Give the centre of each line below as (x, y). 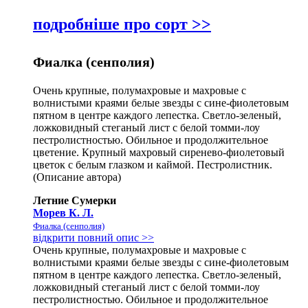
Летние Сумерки (75, 200)
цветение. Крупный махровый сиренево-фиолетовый (159, 152)
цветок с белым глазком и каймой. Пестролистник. (153, 164)
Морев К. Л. (63, 212)
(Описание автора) (77, 177)
